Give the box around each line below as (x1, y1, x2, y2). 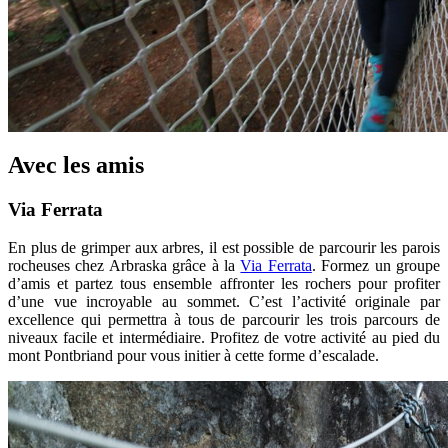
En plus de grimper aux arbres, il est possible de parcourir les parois (8, 239, 440, 257)
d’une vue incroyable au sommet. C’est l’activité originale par (8, 293, 440, 311)
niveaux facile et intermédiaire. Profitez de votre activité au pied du (8, 329, 440, 347)
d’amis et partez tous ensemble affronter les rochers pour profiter (8, 275, 440, 293)
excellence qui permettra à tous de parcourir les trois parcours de (8, 311, 440, 329)
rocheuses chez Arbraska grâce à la (8, 257, 241, 275)
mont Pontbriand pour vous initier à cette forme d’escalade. (8, 347, 379, 365)
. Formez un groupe (311, 257, 441, 275)
